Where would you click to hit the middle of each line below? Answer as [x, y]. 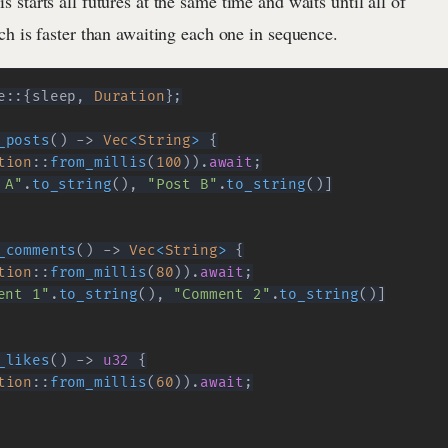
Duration [129, 97]
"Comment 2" [222, 295]
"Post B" [182, 185]
